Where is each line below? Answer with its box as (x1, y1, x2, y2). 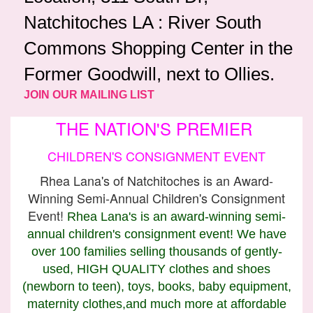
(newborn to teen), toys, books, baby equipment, (22, 279, 291, 294)
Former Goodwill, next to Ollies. (24, 64, 275, 85)
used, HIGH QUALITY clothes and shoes (43, 262, 270, 277)
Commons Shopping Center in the (24, 38, 293, 59)
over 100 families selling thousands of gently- (31, 245, 282, 259)
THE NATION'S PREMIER (56, 116, 257, 141)
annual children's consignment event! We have (27, 227, 286, 242)
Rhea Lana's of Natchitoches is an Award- (40, 171, 273, 190)
